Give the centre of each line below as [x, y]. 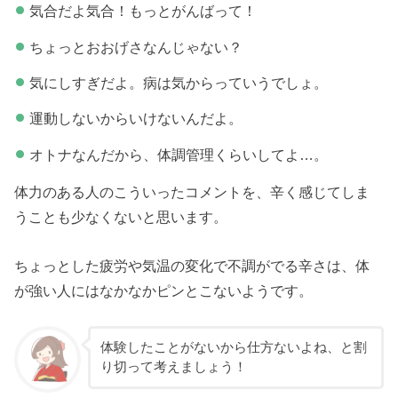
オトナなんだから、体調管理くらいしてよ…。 [178, 154]
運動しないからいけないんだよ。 [135, 119]
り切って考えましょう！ [173, 367]
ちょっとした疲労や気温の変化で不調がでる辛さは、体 [192, 265]
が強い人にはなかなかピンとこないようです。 [164, 290]
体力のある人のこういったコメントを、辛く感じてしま [192, 192]
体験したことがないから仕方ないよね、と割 [233, 348]
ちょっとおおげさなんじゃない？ [135, 47]
